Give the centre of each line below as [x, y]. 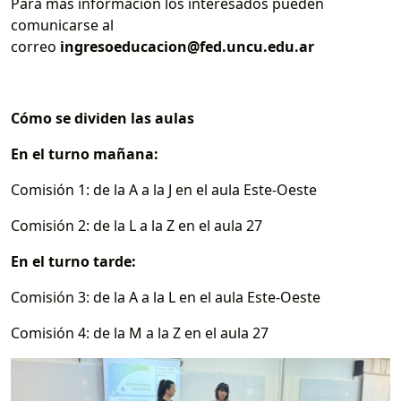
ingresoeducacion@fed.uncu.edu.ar [187, 46]
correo [35, 46]
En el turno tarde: [73, 261]
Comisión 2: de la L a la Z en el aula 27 [137, 225]
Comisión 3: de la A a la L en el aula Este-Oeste [166, 297]
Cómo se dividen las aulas [102, 118]
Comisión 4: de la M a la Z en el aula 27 [140, 333]
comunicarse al [62, 25]
